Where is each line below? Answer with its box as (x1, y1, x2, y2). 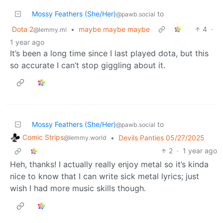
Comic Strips (22, 132, 64, 141)
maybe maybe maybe (79, 24, 150, 33)
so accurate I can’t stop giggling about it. (10, 60, 165, 70)
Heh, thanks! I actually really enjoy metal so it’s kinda (10, 159, 209, 170)
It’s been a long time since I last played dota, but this (10, 48, 209, 58)
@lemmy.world (64, 133, 107, 141)
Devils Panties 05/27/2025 (118, 133, 205, 142)
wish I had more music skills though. (10, 183, 146, 194)
